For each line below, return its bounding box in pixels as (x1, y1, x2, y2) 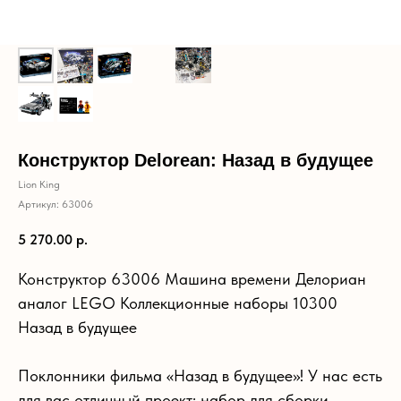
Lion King (18, 178, 60, 191)
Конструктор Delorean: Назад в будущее (18, 150, 373, 170)
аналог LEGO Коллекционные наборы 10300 (18, 293, 337, 312)
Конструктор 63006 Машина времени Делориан (18, 269, 366, 288)
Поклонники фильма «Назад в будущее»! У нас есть (18, 365, 382, 385)
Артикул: (18, 198, 62, 210)
